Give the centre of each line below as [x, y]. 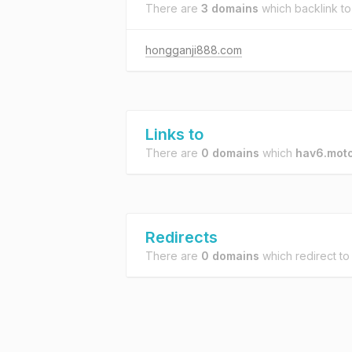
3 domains [230, 8]
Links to [174, 134]
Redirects [181, 237]
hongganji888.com [194, 50]
